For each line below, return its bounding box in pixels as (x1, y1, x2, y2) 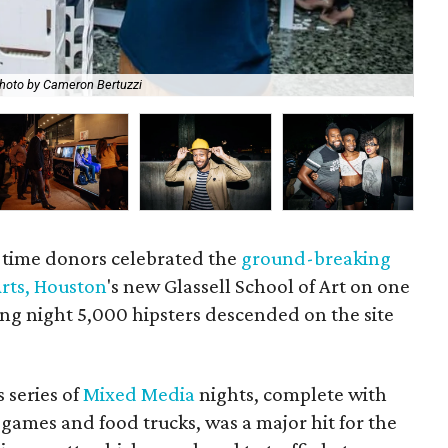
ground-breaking (241, 246, 392, 270)
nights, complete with (195, 382, 388, 406)
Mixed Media (83, 382, 196, 406)
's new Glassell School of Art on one (107, 274, 411, 298)
